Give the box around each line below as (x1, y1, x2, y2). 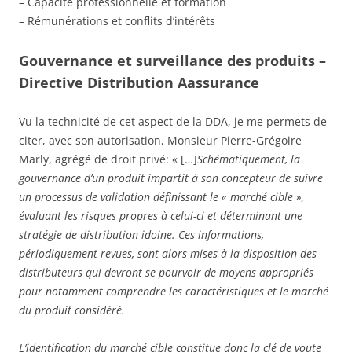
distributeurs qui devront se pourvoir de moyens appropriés (19, 264, 313, 280)
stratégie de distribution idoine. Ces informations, (19, 226, 264, 242)
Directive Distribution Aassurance (19, 72, 259, 92)
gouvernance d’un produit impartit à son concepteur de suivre (19, 170, 323, 185)
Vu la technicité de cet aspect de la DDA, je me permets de (19, 113, 327, 129)
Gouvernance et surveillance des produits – (19, 50, 326, 70)
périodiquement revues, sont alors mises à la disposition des (19, 245, 317, 261)
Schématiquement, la (197, 151, 300, 167)
